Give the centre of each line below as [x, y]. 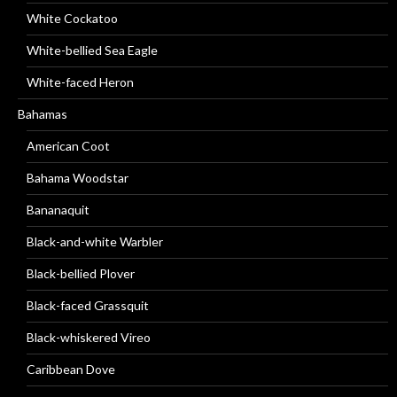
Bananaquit [58, 210]
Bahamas [43, 114]
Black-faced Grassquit [88, 305]
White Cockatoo [72, 18]
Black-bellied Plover [81, 273]
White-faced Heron [80, 82]
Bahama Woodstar [78, 178]
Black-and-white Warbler [95, 241]
